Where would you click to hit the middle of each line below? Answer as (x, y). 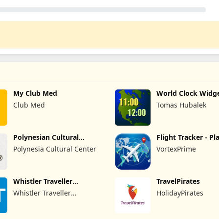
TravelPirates (178, 181)
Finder (167, 144)
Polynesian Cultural (46, 137)
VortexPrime (176, 149)
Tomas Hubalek (182, 105)
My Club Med (35, 93)
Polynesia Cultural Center (55, 149)
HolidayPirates (180, 193)
